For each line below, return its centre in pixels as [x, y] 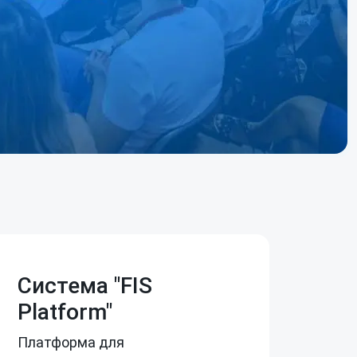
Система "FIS [85, 286]
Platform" [65, 312]
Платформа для [71, 342]
